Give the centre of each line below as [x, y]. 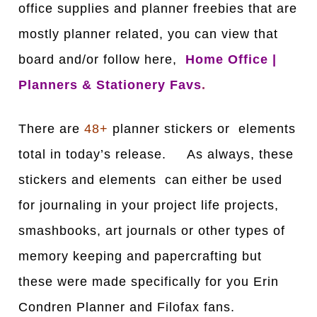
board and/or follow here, [100, 59]
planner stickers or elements [204, 128]
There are [50, 128]
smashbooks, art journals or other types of [152, 230]
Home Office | [229, 59]
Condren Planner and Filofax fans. [131, 307]
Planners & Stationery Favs [110, 85]
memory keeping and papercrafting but [140, 256]
